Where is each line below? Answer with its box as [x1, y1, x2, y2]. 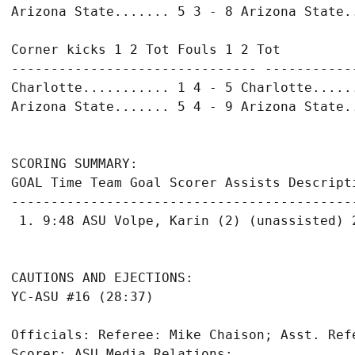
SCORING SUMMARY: [11, 156, 138, 171]
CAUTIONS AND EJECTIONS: [11, 270, 193, 285]
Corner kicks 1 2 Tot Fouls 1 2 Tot [11, 42, 281, 57]
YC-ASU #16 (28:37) [11, 289, 154, 304]
